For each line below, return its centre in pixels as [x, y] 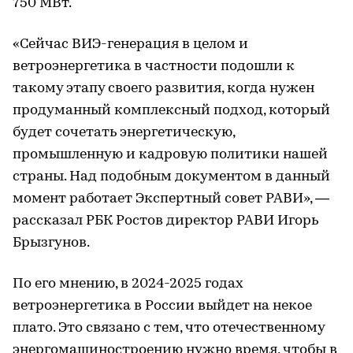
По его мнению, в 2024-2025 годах [128, 284]
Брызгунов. [51, 243]
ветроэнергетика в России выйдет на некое [162, 307]
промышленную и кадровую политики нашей [170, 155]
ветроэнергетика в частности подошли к [154, 67]
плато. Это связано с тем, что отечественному [169, 329]
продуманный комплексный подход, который [171, 111]
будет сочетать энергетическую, [124, 133]
